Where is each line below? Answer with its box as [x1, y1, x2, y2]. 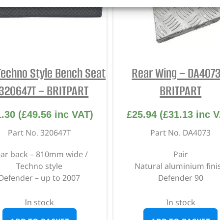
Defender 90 [158, 172, 203, 184]
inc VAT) [52, 109, 94, 120]
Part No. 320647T [7, 127, 71, 138]
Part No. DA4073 [150, 127, 211, 138]
